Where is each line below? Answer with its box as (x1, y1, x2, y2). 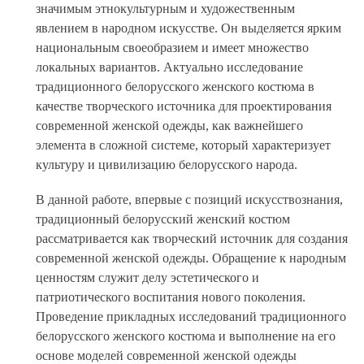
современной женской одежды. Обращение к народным (36, 251, 347, 266)
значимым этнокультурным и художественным (36, 2, 296, 16)
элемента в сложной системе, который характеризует (36, 138, 331, 153)
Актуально (160, 60, 227, 75)
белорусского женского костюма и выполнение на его (36, 329, 336, 344)
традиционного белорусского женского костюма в (36, 80, 315, 94)
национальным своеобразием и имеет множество (36, 41, 310, 55)
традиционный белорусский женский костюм (36, 212, 291, 227)
